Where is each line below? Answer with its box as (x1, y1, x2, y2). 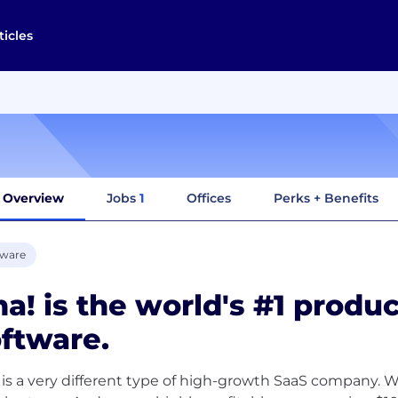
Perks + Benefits (274, 189, 378, 206)
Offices (187, 189, 231, 206)
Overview (3, 189, 64, 206)
